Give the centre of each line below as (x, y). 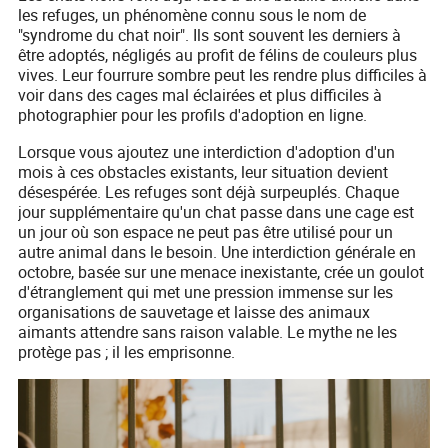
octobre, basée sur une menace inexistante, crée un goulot (221, 272)
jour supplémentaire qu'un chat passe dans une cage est (216, 212)
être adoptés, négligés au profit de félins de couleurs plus (218, 55)
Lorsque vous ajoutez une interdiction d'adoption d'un (207, 152)
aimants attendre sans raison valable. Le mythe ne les (208, 332)
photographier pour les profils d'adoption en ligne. (193, 115)
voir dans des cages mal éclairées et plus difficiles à (200, 95)
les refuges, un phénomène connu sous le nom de (192, 15)
